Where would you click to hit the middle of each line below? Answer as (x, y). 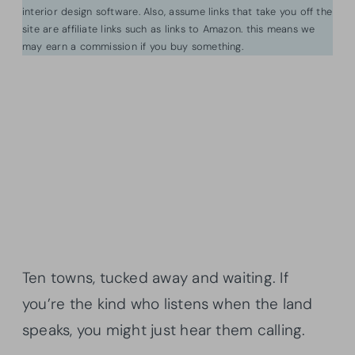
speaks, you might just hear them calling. (164, 330)
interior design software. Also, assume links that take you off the (177, 11)
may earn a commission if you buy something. (133, 46)
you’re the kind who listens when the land (168, 303)
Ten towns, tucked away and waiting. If (155, 277)
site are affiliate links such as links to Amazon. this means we (169, 29)
